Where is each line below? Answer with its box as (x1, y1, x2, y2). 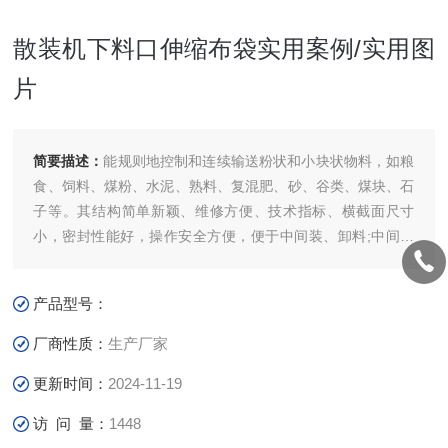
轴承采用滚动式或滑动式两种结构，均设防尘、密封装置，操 (33, 253, 415, 269)
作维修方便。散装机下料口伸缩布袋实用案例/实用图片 (33, 278, 374, 294)
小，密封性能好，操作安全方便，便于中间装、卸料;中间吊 (33, 228, 415, 244)
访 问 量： (33, 415, 110, 432)
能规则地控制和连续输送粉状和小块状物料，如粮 (103, 153, 415, 169)
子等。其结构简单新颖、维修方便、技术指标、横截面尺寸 (33, 203, 415, 219)
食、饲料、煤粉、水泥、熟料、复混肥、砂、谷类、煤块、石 (33, 178, 415, 194)
